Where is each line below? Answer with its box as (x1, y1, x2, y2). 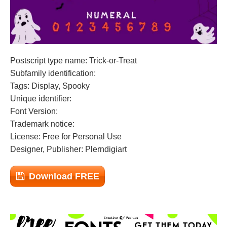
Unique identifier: (10, 94, 71, 103)
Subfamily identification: (10, 69, 96, 78)
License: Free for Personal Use (10, 132, 122, 141)
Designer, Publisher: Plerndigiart (10, 145, 127, 154)
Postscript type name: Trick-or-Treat (10, 56, 137, 65)
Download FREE (29, 171, 99, 181)
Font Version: (10, 107, 58, 116)
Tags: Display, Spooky (10, 82, 90, 90)
